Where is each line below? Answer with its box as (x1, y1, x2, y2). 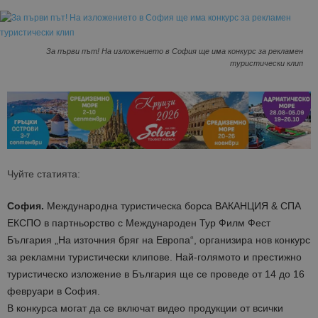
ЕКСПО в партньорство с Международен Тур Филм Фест (7, 217, 270, 229)
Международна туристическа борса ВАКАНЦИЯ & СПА (44, 200, 301, 212)
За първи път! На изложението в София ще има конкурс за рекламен (46, 47, 303, 56)
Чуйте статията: (7, 168, 80, 180)
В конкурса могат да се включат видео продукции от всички (7, 302, 283, 314)
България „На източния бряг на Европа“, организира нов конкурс (7, 234, 310, 246)
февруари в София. (7, 285, 100, 297)
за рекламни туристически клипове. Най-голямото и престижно (7, 251, 302, 263)
